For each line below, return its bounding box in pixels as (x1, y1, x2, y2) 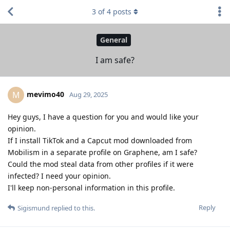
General (100, 35, 127, 45)
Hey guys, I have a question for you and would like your (8, 111, 199, 122)
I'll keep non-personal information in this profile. (8, 182, 175, 193)
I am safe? (95, 54, 135, 66)
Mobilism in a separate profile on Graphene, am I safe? (8, 147, 197, 157)
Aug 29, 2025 (69, 89, 108, 99)
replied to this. (50, 203, 95, 213)
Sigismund (17, 203, 50, 213)
